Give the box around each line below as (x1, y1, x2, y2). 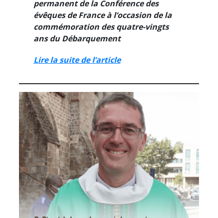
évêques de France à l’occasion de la (33, 9, 172, 20)
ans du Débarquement (33, 33, 121, 44)
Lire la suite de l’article (33, 54, 121, 65)
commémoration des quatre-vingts (33, 21, 169, 32)
